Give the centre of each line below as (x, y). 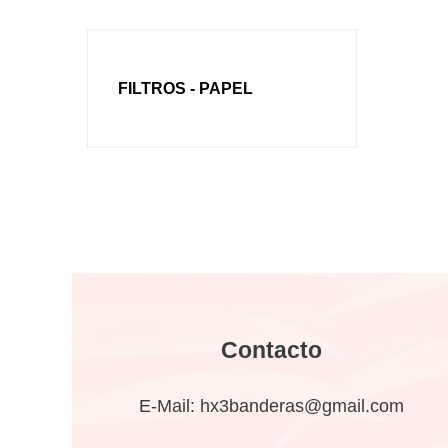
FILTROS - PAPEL (185, 88)
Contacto (272, 350)
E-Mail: (170, 406)
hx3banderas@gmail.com (302, 406)
